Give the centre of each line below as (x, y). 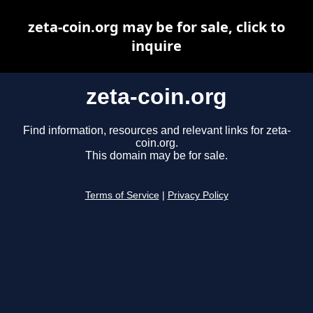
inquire (156, 46)
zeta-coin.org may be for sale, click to (156, 27)
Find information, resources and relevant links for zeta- (156, 131)
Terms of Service (122, 196)
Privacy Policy (198, 196)
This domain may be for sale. (156, 156)
